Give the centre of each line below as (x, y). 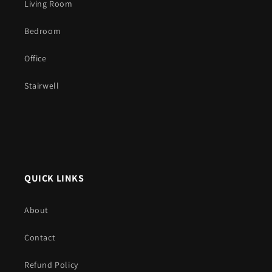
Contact (40, 238)
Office (36, 59)
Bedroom (43, 31)
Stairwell (42, 86)
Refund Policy (51, 265)
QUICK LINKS (54, 178)
